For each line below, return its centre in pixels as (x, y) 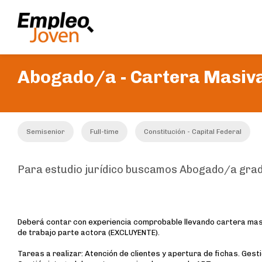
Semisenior (46, 132)
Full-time (104, 132)
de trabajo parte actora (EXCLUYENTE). (89, 232)
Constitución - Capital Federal (193, 132)
